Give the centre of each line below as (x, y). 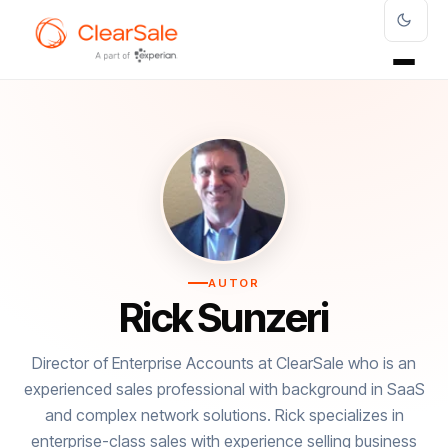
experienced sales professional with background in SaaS (224, 388)
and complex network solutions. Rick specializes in (224, 414)
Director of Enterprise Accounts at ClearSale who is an (224, 362)
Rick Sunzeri (224, 317)
